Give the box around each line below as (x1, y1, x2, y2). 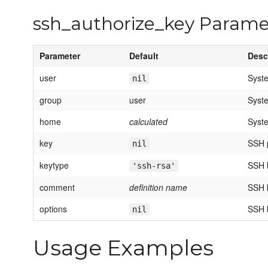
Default (129, 50, 159, 62)
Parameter (39, 50, 80, 62)
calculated (129, 115, 167, 127)
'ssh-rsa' (132, 161, 175, 170)
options (39, 203, 67, 215)
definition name (129, 181, 187, 193)
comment (39, 181, 75, 193)
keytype (39, 159, 69, 171)
